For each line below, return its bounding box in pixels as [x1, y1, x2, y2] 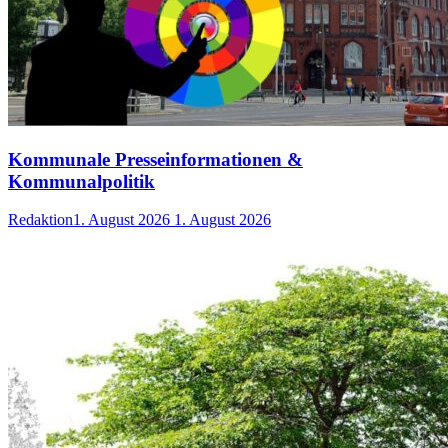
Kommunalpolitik [8, 170, 155, 192]
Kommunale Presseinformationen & [8, 148, 303, 170]
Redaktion [8, 211, 73, 229]
